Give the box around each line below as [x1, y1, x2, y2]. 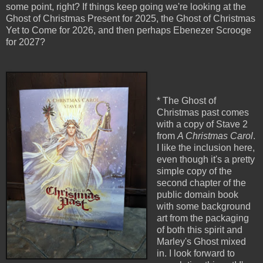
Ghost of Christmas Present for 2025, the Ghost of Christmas [6, 14, 255, 24]
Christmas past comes [156, 107, 249, 118]
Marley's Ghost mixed [156, 237, 246, 247]
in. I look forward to [156, 248, 235, 259]
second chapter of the [156, 178, 246, 188]
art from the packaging [156, 213, 249, 224]
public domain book [156, 190, 238, 200]
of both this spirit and [156, 225, 242, 235]
